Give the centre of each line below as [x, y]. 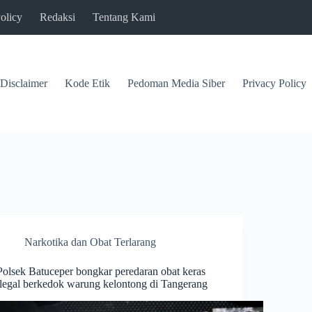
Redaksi [57, 17]
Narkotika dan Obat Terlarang [91, 242]
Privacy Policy [275, 84]
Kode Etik [88, 84]
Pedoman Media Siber [177, 84]
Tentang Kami [124, 17]
